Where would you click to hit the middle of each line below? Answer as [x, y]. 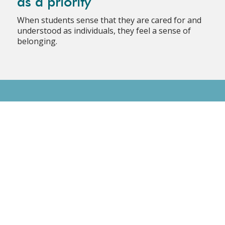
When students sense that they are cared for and [109, 20]
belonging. [37, 41]
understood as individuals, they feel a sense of [104, 30]
